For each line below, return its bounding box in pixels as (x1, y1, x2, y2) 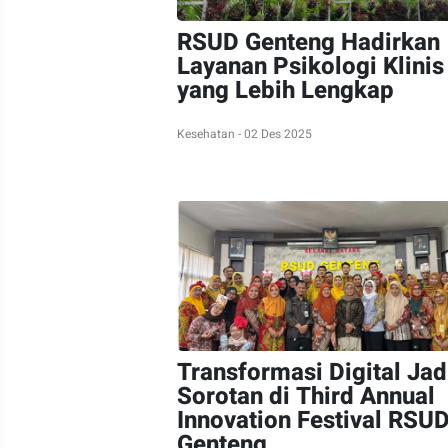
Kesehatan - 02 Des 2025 (177, 125, 312, 143)
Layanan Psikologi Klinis (177, 49, 444, 84)
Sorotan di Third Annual (177, 379, 435, 414)
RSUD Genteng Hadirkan (177, 25, 440, 60)
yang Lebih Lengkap (177, 73, 394, 108)
